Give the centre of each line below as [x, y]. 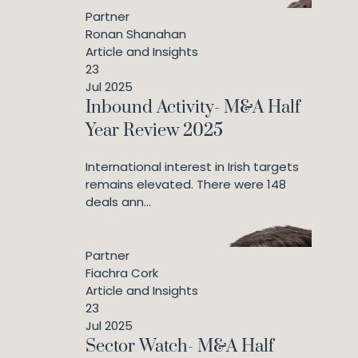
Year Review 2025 [154, 131]
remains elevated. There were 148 [186, 184]
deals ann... [118, 202]
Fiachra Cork [122, 273]
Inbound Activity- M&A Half [193, 107]
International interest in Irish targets [192, 167]
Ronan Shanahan [136, 34]
